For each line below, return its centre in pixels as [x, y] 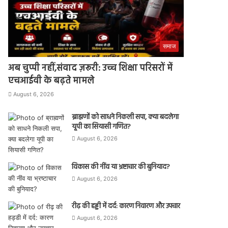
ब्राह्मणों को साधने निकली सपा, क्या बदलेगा [125, 117]
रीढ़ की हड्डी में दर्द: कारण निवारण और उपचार [126, 206]
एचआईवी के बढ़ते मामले [51, 81]
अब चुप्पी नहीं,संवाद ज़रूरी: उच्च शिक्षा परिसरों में [91, 68]
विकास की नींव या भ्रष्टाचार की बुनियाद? [121, 167]
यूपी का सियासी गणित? [102, 127]
